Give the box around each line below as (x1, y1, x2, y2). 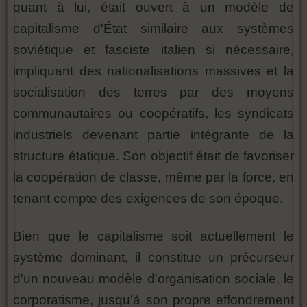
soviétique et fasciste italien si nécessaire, (13, 42, 294, 58)
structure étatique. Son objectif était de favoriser (13, 149, 294, 164)
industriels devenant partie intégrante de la (13, 127, 294, 143)
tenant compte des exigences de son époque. (13, 191, 283, 206)
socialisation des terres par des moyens (13, 85, 294, 100)
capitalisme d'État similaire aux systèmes (13, 21, 294, 36)
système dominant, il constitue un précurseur (13, 250, 294, 265)
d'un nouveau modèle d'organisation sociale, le (13, 271, 294, 286)
